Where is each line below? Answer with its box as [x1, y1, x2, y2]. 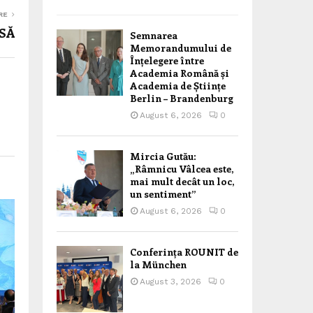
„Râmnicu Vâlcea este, [130, 162, 233, 175]
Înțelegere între [130, 54, 204, 67]
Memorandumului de [130, 41, 231, 54]
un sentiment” [130, 187, 196, 201]
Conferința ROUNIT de [130, 245, 238, 259]
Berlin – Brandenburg [130, 92, 233, 105]
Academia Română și [130, 66, 229, 80]
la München [130, 258, 187, 271]
